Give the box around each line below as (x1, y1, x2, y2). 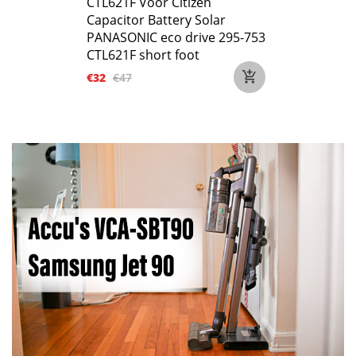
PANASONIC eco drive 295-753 (87, 29, 265, 46)
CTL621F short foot (87, 46, 199, 64)
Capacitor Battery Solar (87, 11, 226, 29)
